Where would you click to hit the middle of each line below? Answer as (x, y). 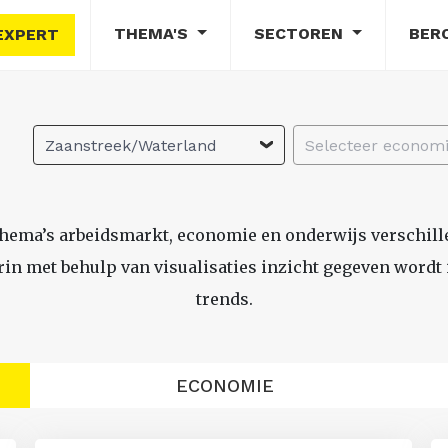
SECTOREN (300, 33)
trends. (224, 298)
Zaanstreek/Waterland (131, 145)
